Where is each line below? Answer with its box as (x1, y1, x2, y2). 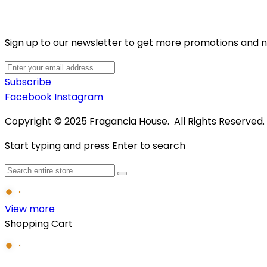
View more (5, 202, 55, 216)
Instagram (54, 90, 103, 104)
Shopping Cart (5, 217, 73, 231)
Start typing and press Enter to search (5, 139, 185, 153)
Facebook (5, 90, 52, 104)
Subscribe (5, 75, 51, 89)
